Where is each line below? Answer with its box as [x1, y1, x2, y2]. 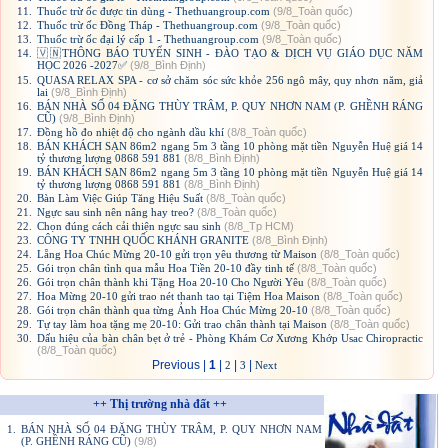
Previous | [151, 358, 209, 373]
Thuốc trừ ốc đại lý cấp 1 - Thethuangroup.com [37, 33, 259, 46]
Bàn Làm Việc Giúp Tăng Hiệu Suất [37, 192, 203, 205]
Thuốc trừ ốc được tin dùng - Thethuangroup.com [37, 5, 270, 18]
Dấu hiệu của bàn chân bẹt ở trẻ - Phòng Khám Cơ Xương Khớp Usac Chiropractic [37, 332, 423, 345]
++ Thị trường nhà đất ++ [93, 397, 227, 412]
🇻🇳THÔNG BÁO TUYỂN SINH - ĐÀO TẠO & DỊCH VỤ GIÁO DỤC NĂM [37, 47, 423, 60]
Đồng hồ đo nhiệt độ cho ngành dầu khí [37, 126, 224, 139]
